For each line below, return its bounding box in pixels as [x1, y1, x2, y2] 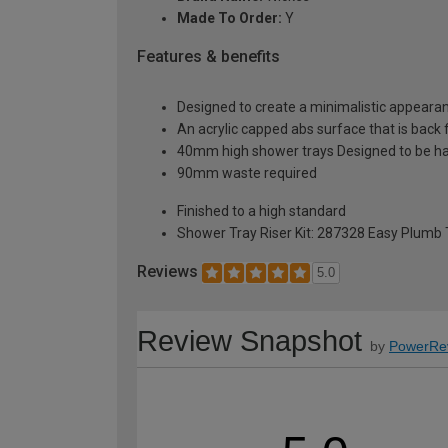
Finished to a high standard [177, 203, 346, 220]
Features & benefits [137, 47, 280, 67]
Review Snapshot [137, 324, 362, 357]
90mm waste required [177, 165, 317, 182]
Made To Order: [177, 10, 282, 27]
